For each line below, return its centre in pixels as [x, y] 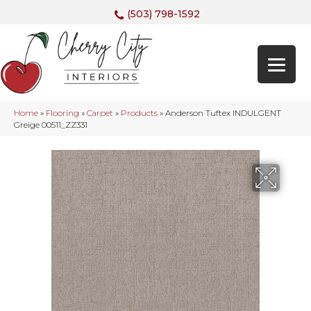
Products [139, 113]
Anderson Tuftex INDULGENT [223, 113]
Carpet [100, 113]
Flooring [62, 113]
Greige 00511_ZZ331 [51, 125]
